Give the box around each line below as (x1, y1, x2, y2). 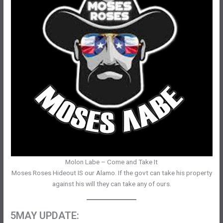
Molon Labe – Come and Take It (65, 158, 158, 166)
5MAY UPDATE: (10, 210, 80, 222)
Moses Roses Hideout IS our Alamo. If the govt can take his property (11, 169, 212, 177)
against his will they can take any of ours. (52, 180, 171, 188)
